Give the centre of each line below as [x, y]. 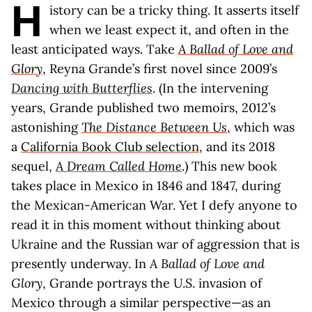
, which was [261, 127]
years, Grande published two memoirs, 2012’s [143, 108]
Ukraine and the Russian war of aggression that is [155, 244]
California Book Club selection [110, 147]
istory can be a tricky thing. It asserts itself [174, 10]
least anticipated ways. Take [95, 49]
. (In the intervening [210, 88]
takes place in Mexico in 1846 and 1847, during [146, 186]
